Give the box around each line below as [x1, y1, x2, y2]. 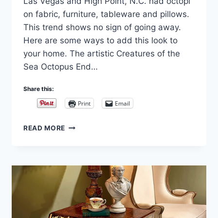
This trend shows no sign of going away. [23, 22, 181, 33]
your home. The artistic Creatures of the [23, 49, 180, 59]
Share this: [23, 85, 54, 93]
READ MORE [23, 124, 66, 132]
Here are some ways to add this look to [23, 36, 178, 46]
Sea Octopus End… [23, 62, 98, 72]
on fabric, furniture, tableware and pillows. [23, 9, 189, 19]
